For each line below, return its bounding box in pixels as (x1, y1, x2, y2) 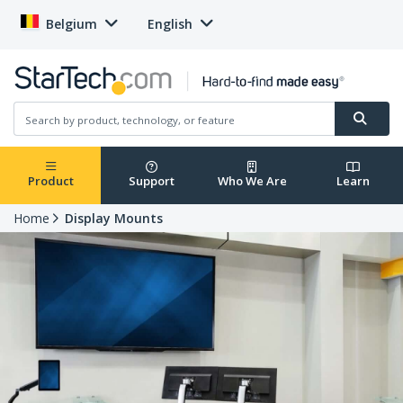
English (148, 15, 193, 32)
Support (128, 173, 175, 190)
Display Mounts (65, 210, 163, 228)
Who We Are (217, 173, 287, 190)
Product (27, 173, 74, 190)
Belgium (46, 15, 97, 32)
